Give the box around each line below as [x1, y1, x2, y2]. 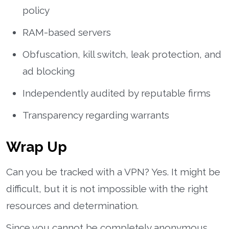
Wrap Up [6, 138, 67, 155]
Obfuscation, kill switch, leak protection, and [22, 48, 221, 60]
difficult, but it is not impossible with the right [6, 182, 208, 194]
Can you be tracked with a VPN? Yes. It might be [6, 166, 220, 177]
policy [22, 4, 50, 16]
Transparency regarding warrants [22, 109, 169, 121]
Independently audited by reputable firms [22, 87, 211, 99]
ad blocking [22, 65, 75, 77]
